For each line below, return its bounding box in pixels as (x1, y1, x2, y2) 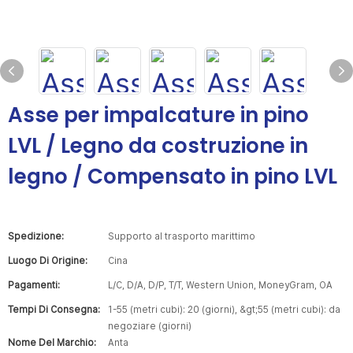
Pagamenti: (8, 280, 60, 291)
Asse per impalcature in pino (8, 101, 309, 129)
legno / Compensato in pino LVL (8, 162, 337, 191)
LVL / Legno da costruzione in (8, 132, 308, 160)
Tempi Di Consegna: (8, 304, 100, 315)
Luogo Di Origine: (8, 255, 87, 266)
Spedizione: (8, 231, 64, 242)
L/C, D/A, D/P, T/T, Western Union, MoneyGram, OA (108, 280, 333, 291)
